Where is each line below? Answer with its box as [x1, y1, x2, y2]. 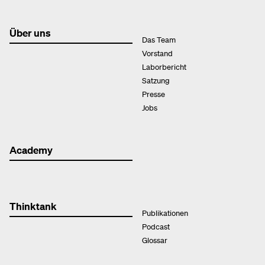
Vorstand [142, 47, 173, 58]
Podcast [142, 221, 170, 231]
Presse [142, 88, 165, 99]
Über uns [9, 25, 51, 39]
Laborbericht [142, 61, 186, 72]
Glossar [142, 234, 167, 245]
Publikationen [142, 207, 188, 218]
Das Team [142, 34, 176, 44]
